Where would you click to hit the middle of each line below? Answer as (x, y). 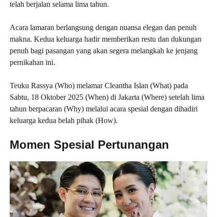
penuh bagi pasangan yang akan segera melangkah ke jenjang (104, 51)
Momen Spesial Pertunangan (89, 145)
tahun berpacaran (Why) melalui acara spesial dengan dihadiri (104, 109)
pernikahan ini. (32, 62)
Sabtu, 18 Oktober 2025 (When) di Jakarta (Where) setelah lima (107, 97)
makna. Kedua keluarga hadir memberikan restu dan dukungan (106, 39)
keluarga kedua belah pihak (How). (64, 121)
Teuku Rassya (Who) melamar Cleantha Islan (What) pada (99, 86)
